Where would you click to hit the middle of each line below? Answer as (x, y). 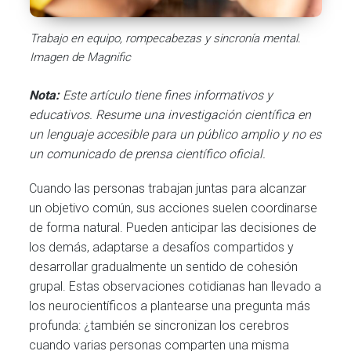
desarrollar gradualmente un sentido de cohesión (164, 267)
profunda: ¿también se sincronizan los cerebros (159, 326)
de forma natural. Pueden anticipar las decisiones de (173, 228)
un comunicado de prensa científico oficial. (148, 154)
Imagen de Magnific (80, 58)
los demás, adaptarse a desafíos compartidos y (162, 248)
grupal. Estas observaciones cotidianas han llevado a (175, 287)
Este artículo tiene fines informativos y (168, 96)
